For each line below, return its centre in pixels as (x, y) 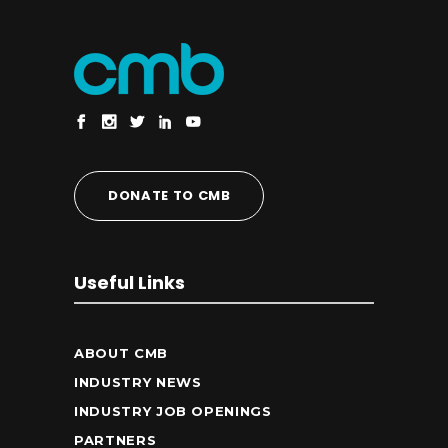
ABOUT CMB (121, 352)
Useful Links (129, 282)
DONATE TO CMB (169, 195)
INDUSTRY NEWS (138, 381)
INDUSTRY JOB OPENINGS (173, 410)
